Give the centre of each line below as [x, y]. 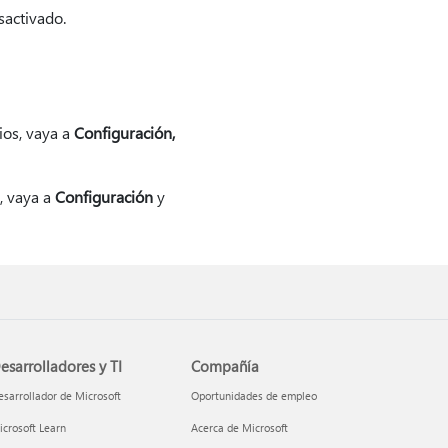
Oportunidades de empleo [254, 395]
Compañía [225, 366]
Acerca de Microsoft [240, 427]
